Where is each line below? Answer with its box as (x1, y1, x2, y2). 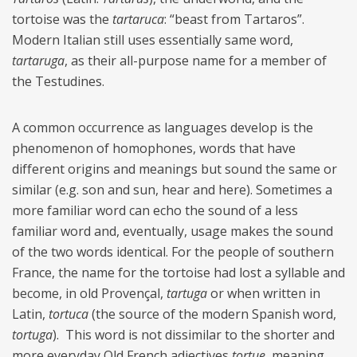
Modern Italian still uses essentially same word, (12, 30, 293, 49)
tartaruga (12, 51, 65, 69)
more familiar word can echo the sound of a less (12, 201, 298, 219)
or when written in (210, 284, 320, 302)
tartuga (167, 284, 210, 302)
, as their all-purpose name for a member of (65, 51, 327, 69)
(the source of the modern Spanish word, (92, 304, 336, 323)
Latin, (12, 304, 49, 323)
